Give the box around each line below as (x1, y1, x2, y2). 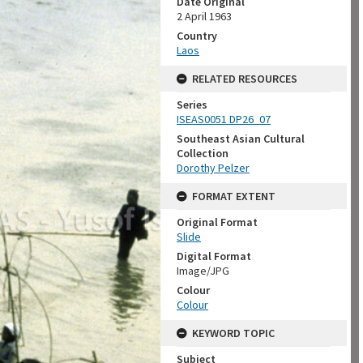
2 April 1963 (177, 9, 232, 23)
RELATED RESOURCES (192, 71, 297, 86)
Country (177, 28, 217, 43)
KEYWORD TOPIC (192, 326, 275, 340)
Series (177, 97, 207, 112)
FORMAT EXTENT (192, 189, 275, 203)
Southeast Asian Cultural (177, 131, 305, 146)
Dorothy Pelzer (177, 160, 250, 175)
